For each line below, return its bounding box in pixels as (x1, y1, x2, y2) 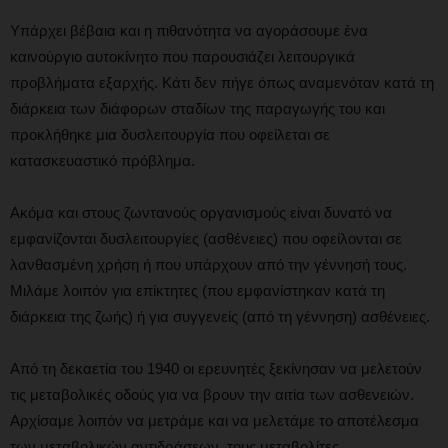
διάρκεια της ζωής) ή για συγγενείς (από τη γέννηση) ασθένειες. (10, 307, 430, 325)
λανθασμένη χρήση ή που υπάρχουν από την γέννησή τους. (10, 255, 407, 273)
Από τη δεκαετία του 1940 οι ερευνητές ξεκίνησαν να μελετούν (10, 359, 422, 377)
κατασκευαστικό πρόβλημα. (10, 151, 195, 169)
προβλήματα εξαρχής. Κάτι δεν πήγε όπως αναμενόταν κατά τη (10, 73, 434, 91)
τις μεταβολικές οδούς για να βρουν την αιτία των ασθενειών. (10, 385, 414, 403)
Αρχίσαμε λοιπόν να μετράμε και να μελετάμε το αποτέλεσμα (10, 411, 419, 429)
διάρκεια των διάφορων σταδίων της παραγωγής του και (10, 99, 385, 117)
